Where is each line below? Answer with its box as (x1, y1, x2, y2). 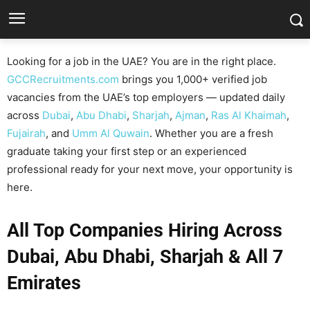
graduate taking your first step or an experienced (7, 145, 246, 158)
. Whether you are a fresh (149, 127, 273, 140)
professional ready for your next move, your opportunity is (7, 163, 293, 176)
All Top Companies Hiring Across (7, 219, 282, 241)
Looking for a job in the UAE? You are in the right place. (7, 55, 276, 68)
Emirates (7, 272, 81, 294)
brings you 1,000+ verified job (119, 73, 267, 86)
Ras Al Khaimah (211, 109, 286, 122)
